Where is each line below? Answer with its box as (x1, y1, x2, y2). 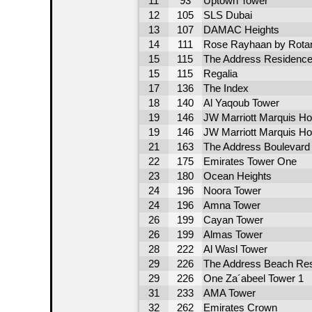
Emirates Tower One (203, 155, 297, 167)
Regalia (203, 68, 237, 79)
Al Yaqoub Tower (203, 97, 279, 109)
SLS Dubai (203, 9, 252, 21)
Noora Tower (203, 185, 261, 196)
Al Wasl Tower (203, 243, 267, 255)
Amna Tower (203, 199, 260, 211)
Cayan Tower (203, 214, 263, 226)
